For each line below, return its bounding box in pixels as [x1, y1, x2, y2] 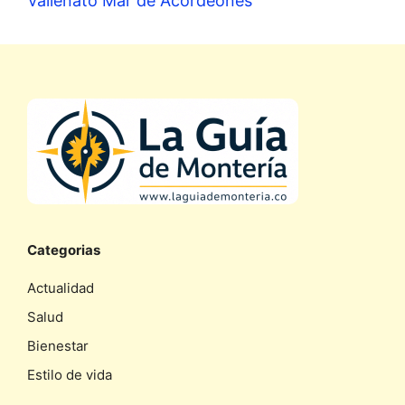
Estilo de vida [27, 365, 112, 383]
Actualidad [27, 278, 94, 297]
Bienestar [27, 336, 89, 354]
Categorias [27, 240, 100, 259]
